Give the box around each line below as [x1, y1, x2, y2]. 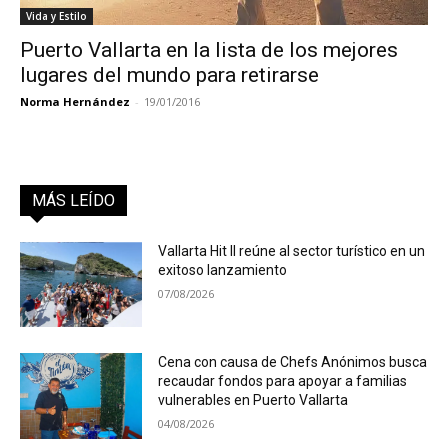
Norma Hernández [20, 93, 130, 109]
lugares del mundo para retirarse [20, 62, 319, 87]
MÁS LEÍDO [32, 190, 115, 210]
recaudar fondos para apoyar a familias [158, 373, 408, 390]
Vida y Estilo [26, 8, 87, 23]
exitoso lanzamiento [158, 261, 288, 278]
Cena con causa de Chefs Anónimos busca [158, 354, 428, 371]
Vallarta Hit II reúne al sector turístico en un [158, 242, 426, 259]
